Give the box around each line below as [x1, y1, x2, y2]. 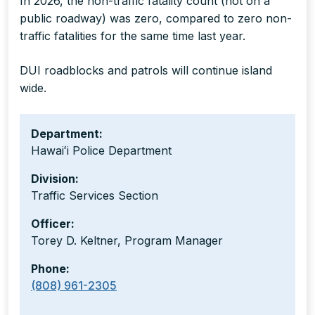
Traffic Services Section [31, 188, 158, 203]
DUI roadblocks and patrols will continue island [20, 63, 272, 78]
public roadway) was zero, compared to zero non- [20, 11, 292, 26]
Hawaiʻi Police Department [31, 143, 172, 158]
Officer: [31, 217, 75, 231]
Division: [31, 172, 79, 186]
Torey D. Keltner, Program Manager [31, 233, 223, 248]
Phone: [31, 262, 70, 276]
